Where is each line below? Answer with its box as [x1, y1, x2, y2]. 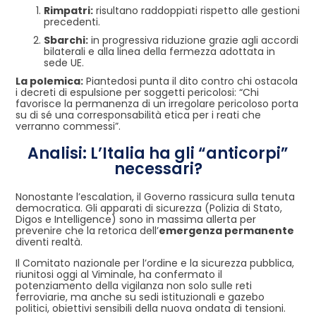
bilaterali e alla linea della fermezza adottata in [44, 44, 275, 59]
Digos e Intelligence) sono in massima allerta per [16, 212, 256, 226]
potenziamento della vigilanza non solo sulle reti [16, 279, 252, 293]
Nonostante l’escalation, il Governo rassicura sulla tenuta [16, 189, 295, 204]
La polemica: [16, 73, 83, 88]
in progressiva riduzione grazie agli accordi [88, 32, 298, 47]
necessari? [114, 157, 202, 180]
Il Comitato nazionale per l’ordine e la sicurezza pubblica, [16, 256, 294, 271]
